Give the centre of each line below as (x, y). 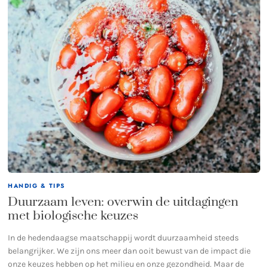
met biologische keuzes (73, 216)
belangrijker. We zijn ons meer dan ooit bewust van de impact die (130, 251)
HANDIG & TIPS (36, 185)
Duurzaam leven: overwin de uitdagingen (123, 202)
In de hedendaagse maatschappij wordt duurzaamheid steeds (124, 237)
